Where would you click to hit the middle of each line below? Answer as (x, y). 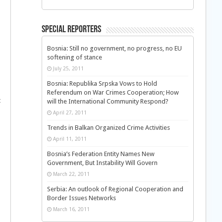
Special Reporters (71, 30)
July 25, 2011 (68, 69)
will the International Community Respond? (108, 102)
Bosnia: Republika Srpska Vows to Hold (102, 84)
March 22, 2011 (71, 174)
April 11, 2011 (70, 139)
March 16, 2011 (71, 209)
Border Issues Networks (81, 198)
